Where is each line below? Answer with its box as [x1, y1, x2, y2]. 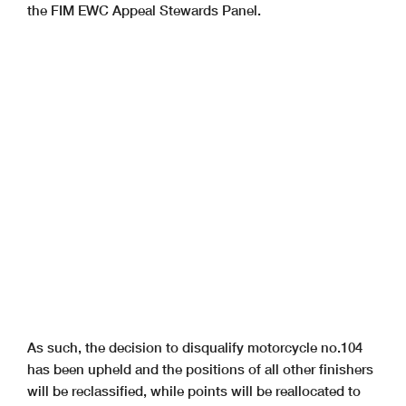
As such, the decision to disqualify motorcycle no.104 [27, 338, 362, 355]
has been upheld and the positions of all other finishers [27, 360, 373, 377]
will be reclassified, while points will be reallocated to [27, 382, 361, 399]
